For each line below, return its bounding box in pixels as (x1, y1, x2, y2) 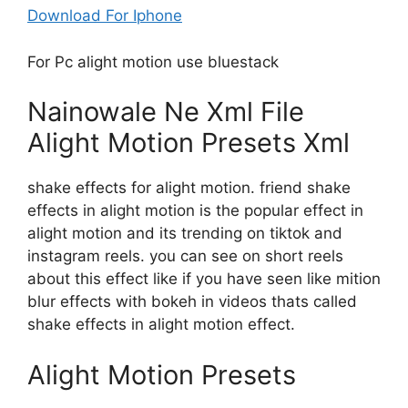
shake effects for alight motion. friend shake (27, 178, 351, 198)
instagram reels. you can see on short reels (27, 247, 343, 266)
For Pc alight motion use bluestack (27, 52, 279, 71)
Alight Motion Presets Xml (27, 127, 350, 159)
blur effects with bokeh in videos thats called (27, 292, 357, 311)
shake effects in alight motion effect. (27, 315, 295, 334)
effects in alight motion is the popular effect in (27, 201, 363, 220)
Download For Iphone (27, 6, 182, 25)
